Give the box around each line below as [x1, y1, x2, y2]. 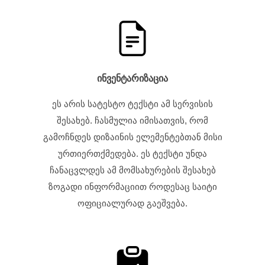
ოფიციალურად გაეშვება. [77, 198, 188, 208]
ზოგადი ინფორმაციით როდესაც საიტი [48, 182, 217, 192]
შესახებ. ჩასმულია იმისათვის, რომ [57, 115, 208, 125]
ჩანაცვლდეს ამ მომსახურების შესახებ [49, 165, 216, 175]
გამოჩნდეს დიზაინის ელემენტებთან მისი [43, 132, 222, 142]
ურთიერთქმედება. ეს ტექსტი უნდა [58, 148, 207, 159]
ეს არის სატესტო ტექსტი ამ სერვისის [52, 99, 213, 109]
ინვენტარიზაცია [97, 73, 168, 84]
